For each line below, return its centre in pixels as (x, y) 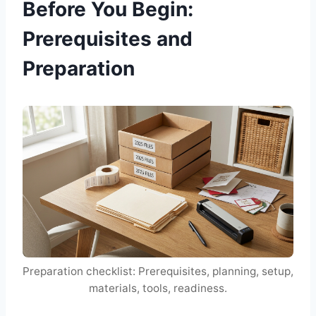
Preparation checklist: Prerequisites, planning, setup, (158, 271)
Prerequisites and (108, 39)
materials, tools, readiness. (158, 288)
